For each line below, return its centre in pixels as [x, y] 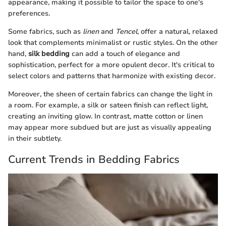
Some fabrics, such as [45, 32]
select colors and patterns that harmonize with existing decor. [112, 76]
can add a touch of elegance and [125, 54]
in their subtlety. [35, 139]
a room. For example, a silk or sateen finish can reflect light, [108, 105]
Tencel [126, 32]
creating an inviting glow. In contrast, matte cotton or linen [105, 117]
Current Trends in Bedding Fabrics [94, 160]
